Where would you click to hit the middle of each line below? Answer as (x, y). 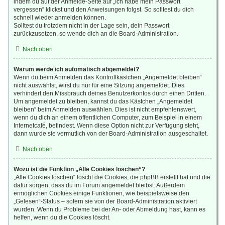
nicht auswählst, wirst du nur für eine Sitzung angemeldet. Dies (99, 85)
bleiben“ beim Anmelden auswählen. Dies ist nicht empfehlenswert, (105, 109)
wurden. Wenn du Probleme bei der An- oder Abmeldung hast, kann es (109, 209)
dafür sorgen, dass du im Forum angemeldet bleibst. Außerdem (99, 185)
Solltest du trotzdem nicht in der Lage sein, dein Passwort (91, 26)
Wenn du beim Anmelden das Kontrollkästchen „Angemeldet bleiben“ (108, 77)
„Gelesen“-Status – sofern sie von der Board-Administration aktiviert (105, 201)
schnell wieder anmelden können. (60, 18)
